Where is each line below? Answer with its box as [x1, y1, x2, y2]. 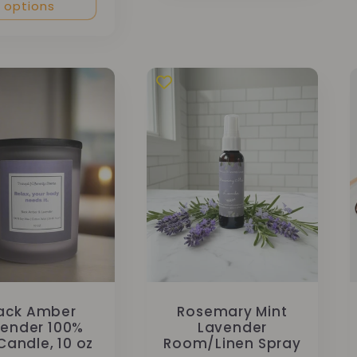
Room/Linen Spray [163, 334, 301, 353]
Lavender [197, 318, 268, 337]
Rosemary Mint [177, 302, 288, 321]
